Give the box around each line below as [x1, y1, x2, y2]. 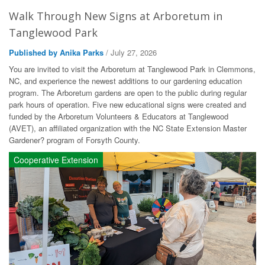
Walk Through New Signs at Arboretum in [9, 9, 222, 23]
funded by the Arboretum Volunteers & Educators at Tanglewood [9, 111, 228, 122]
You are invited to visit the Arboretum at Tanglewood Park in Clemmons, [9, 63, 256, 75]
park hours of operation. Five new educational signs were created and [9, 99, 246, 110]
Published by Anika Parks [9, 47, 104, 58]
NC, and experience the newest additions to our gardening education [9, 75, 242, 86]
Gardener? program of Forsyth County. [9, 134, 140, 146]
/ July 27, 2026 [106, 47, 157, 58]
